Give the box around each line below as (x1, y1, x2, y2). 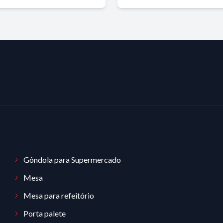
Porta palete (23, 209, 66, 218)
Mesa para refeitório (23, 191, 94, 200)
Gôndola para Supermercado (23, 155, 121, 164)
